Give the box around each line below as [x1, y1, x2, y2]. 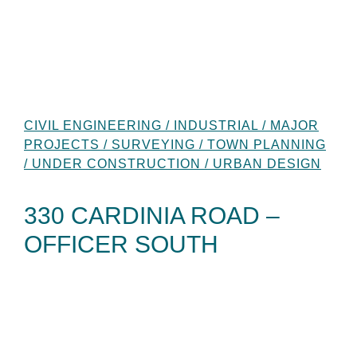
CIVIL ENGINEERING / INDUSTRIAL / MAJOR [24, 118, 319, 132]
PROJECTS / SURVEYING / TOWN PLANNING [24, 137, 326, 151]
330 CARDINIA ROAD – [24, 202, 280, 229]
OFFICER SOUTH [24, 230, 218, 257]
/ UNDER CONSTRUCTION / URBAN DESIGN [24, 156, 321, 171]
